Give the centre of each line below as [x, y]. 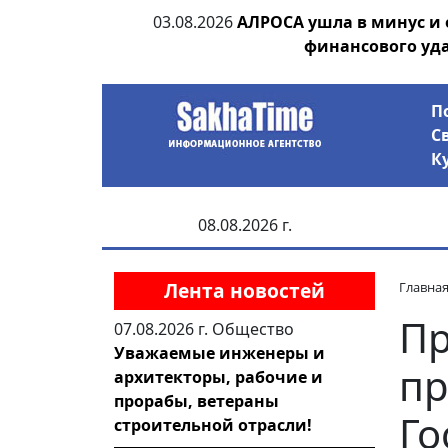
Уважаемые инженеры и [219, 353]
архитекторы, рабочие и [218, 377]
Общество [253, 329]
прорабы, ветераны [196, 401]
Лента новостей [244, 290]
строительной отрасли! [213, 425]
